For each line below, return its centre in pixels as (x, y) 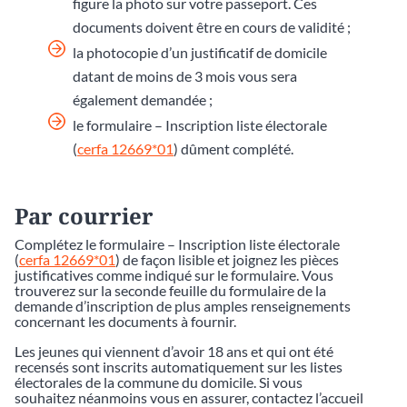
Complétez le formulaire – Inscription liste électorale (177, 243)
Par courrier (84, 215)
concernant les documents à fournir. (125, 321)
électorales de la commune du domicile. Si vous (159, 382)
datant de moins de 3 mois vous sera (185, 75)
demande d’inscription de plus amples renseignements (183, 305)
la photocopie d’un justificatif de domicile (200, 52)
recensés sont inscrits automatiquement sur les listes (179, 366)
